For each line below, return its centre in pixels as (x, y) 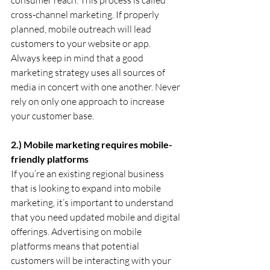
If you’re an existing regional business (88, 173)
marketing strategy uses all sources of (89, 72)
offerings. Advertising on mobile (77, 231)
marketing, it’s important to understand (93, 202)
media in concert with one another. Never (96, 86)
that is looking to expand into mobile (87, 188)
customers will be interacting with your (92, 260)
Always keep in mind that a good (78, 58)
